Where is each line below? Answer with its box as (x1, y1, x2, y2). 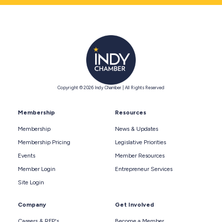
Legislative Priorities (115, 138, 166, 146)
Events (18, 152, 35, 159)
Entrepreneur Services (115, 165, 172, 172)
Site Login (18, 178, 44, 186)
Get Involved (115, 201, 154, 208)
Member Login (18, 165, 55, 172)
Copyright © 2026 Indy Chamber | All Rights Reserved (57, 84, 165, 90)
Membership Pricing (18, 138, 70, 146)
